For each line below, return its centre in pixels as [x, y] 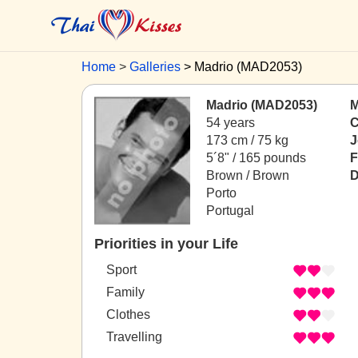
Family [125, 292]
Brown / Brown [248, 175]
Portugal [230, 211]
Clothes [128, 315]
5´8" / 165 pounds [256, 158]
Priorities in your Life [166, 244]
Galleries [155, 67]
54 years [231, 123]
